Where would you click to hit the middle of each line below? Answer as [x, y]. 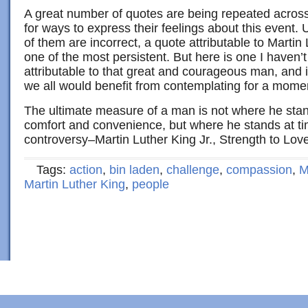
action [86, 170]
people [151, 184]
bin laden [134, 170]
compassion [259, 170]
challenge [193, 170]
